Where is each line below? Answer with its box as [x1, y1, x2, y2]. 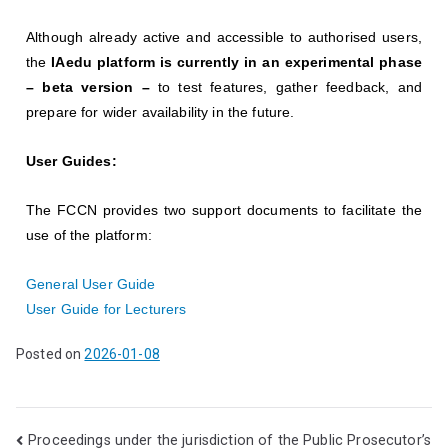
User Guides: [26, 152, 117, 169]
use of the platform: [26, 226, 152, 243]
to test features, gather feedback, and [149, 78, 422, 95]
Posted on [16, 345, 85, 362]
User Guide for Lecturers [26, 300, 187, 317]
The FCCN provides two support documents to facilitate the [26, 201, 422, 218]
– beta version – [26, 78, 150, 95]
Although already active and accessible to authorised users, [26, 28, 422, 45]
